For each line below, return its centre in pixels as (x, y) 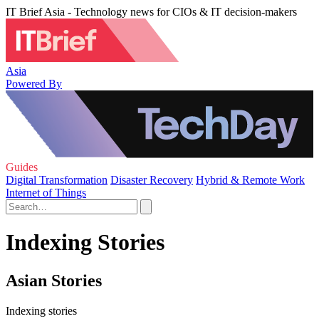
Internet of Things (46, 193)
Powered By (34, 83)
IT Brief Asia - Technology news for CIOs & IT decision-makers (151, 12)
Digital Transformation (57, 180)
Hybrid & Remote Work (250, 180)
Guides (22, 167)
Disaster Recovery (152, 180)
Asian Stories (54, 280)
